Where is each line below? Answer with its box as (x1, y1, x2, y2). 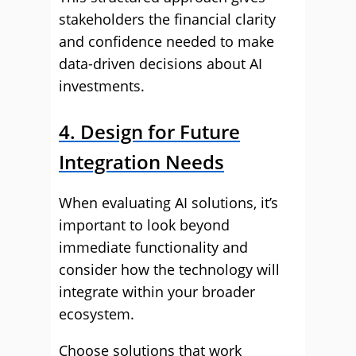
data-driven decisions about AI (59, 54, 262, 73)
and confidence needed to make (59, 32, 274, 51)
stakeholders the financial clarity (59, 10, 276, 29)
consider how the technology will (59, 260, 280, 279)
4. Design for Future (59, 118, 240, 145)
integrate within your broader (59, 282, 255, 301)
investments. (59, 76, 145, 95)
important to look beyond (59, 215, 230, 234)
